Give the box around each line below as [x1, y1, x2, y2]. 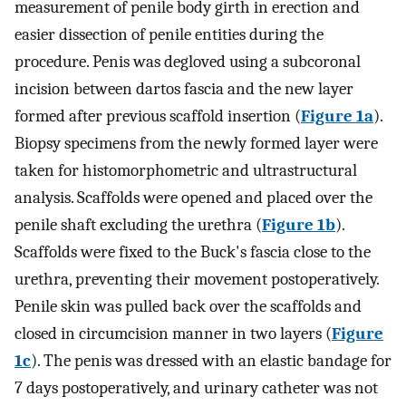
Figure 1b [262, 214, 335, 235]
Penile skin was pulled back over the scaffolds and [14, 295, 362, 316]
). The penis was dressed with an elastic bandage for [31, 350, 391, 371]
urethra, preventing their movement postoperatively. [14, 268, 379, 289]
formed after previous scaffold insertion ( [14, 105, 301, 126]
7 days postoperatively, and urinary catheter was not [14, 377, 378, 398]
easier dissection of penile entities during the [14, 24, 324, 44]
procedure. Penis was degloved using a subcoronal [14, 51, 361, 72]
